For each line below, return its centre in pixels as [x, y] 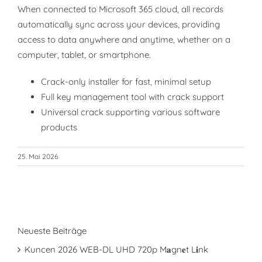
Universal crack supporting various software [130, 112]
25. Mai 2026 [38, 156]
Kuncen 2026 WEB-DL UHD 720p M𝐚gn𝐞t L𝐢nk [116, 249]
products [59, 127]
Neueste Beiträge [52, 231]
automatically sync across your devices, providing [119, 24]
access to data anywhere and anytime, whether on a [124, 39]
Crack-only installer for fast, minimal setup [126, 82]
